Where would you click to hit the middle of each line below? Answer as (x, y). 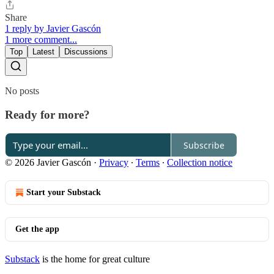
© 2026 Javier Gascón (48, 163)
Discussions (86, 51)
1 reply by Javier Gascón (53, 28)
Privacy (114, 163)
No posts (22, 91)
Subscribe (204, 145)
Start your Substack (64, 193)
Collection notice (200, 163)
